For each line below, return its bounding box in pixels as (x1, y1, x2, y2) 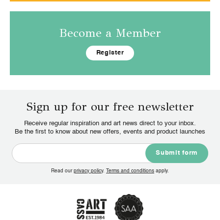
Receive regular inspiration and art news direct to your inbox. (24, 120, 196, 127)
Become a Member (59, 26, 161, 41)
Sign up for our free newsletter (26, 99, 194, 114)
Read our (51, 168, 74, 174)
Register (96, 50, 124, 56)
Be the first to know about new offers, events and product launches (15, 129, 205, 136)
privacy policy (74, 168, 103, 174)
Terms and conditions (106, 168, 154, 174)
